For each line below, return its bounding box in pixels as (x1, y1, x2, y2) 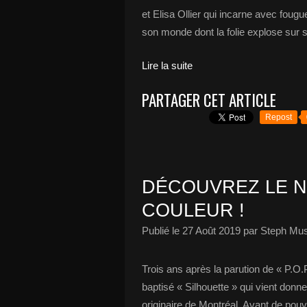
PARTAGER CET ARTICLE (142, 88, 276, 112)
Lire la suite (142, 60, 193, 71)
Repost (265, 112, 292, 122)
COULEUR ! (142, 200, 245, 221)
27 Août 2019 (182, 225, 241, 236)
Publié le (142, 225, 182, 236)
